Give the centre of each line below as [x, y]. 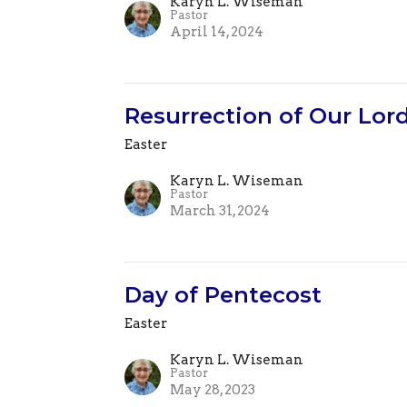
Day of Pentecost [223, 295]
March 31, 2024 [220, 211]
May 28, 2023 [213, 390]
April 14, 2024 [217, 32]
